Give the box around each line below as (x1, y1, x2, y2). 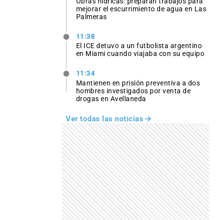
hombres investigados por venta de (76, 86, 191, 95)
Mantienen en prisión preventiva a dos (76, 79, 200, 87)
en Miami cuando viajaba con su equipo (76, 50, 205, 58)
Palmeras (76, 13, 107, 21)
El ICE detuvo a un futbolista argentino (76, 42, 202, 50)
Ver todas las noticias (66, 114, 143, 123)
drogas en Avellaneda (76, 94, 146, 103)
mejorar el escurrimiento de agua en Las (76, 5, 207, 13)
